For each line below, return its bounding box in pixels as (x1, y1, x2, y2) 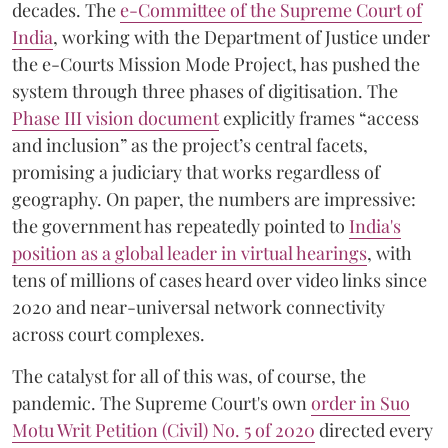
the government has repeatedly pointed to (12, 214, 349, 239)
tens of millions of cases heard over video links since (12, 268, 427, 293)
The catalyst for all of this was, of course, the (12, 364, 366, 389)
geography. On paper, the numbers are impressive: (12, 187, 416, 212)
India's (349, 214, 401, 239)
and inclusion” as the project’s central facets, (12, 133, 368, 158)
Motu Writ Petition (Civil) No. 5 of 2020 (12, 418, 315, 443)
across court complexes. (12, 322, 205, 347)
